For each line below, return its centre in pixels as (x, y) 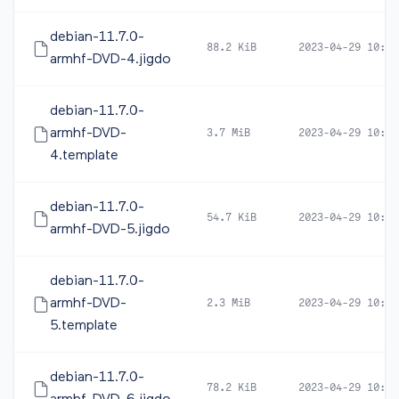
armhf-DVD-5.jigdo (110, 230)
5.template (84, 326)
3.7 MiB (228, 134)
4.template (84, 156)
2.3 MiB (228, 304)
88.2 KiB (232, 48)
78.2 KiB (232, 388)
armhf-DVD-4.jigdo (110, 60)
